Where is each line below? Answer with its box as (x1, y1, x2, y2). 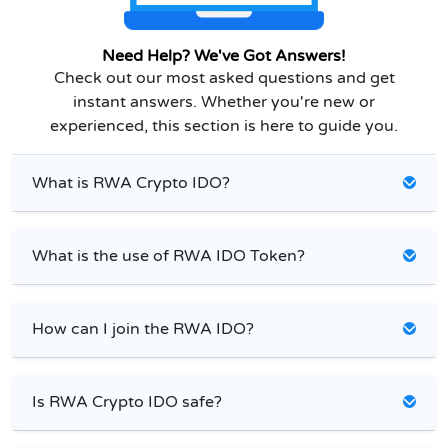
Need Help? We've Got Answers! (102, 45, 346, 66)
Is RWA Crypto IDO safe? (32, 391, 222, 412)
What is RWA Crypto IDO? (32, 172, 230, 193)
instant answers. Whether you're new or (73, 91, 375, 112)
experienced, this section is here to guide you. (50, 115, 398, 136)
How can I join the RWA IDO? (32, 318, 254, 339)
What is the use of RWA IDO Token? (32, 245, 305, 266)
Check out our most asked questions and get (53, 67, 395, 88)
